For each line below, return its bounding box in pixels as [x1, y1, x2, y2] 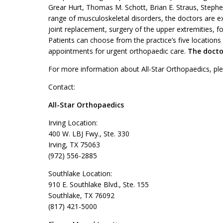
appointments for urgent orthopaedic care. [48, 46, 188, 56]
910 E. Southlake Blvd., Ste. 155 [48, 180, 149, 189]
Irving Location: [48, 118, 98, 127]
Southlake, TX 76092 [48, 191, 114, 200]
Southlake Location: [48, 169, 112, 178]
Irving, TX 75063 [48, 140, 100, 149]
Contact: [48, 82, 75, 92]
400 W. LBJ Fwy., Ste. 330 [48, 129, 129, 138]
